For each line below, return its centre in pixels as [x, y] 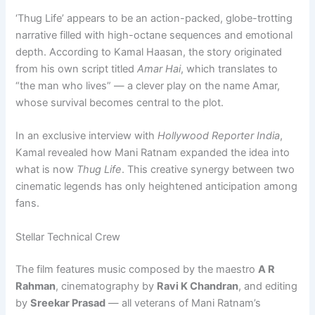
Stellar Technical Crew [68, 237]
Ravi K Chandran [198, 286]
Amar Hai [159, 69]
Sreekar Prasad [68, 303]
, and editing [268, 286]
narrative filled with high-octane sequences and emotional [154, 35]
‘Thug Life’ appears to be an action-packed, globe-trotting [154, 18]
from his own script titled [77, 69]
